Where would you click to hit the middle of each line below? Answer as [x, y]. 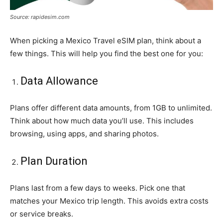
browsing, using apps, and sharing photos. [84, 133]
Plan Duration [54, 161]
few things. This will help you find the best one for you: [107, 53]
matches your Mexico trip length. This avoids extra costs [109, 201]
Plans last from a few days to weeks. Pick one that [98, 188]
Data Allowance [59, 81]
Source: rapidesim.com [40, 17]
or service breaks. [42, 214]
